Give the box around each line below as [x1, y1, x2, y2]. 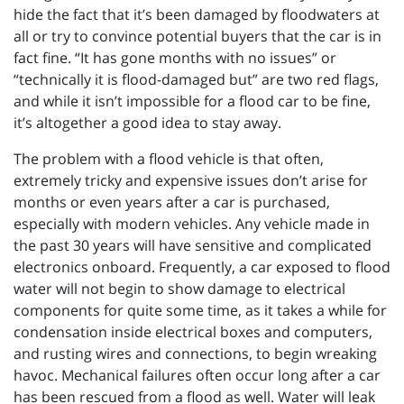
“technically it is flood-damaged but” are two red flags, [14, 69, 379, 90]
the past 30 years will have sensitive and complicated [14, 235, 372, 256]
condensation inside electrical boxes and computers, [14, 322, 372, 343]
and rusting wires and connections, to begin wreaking [14, 344, 377, 364]
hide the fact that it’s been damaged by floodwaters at [14, 5, 380, 25]
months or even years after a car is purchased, [14, 192, 330, 213]
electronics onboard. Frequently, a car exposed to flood [14, 257, 390, 278]
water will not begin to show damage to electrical [14, 279, 345, 299]
